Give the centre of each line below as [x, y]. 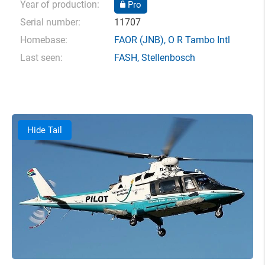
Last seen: [41, 58]
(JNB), [153, 40]
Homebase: [44, 40]
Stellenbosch [167, 58]
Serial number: [50, 22]
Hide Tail [45, 130]
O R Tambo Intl [199, 40]
